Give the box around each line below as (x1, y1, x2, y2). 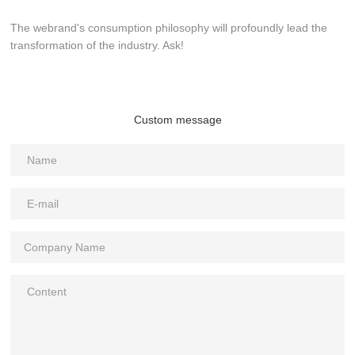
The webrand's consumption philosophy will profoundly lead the (10, 21, 328, 34)
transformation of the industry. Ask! (10, 38, 185, 52)
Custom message (133, 113, 222, 126)
